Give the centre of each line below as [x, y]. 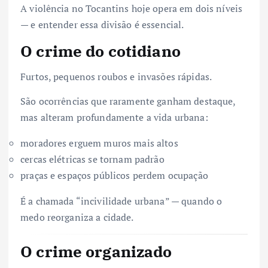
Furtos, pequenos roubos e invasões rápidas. [116, 76]
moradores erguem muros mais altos [99, 143]
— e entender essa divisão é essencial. [102, 25]
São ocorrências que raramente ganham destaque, [128, 101]
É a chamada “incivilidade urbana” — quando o [121, 201]
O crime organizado [96, 252]
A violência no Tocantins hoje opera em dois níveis [132, 9]
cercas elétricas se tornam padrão [92, 159]
